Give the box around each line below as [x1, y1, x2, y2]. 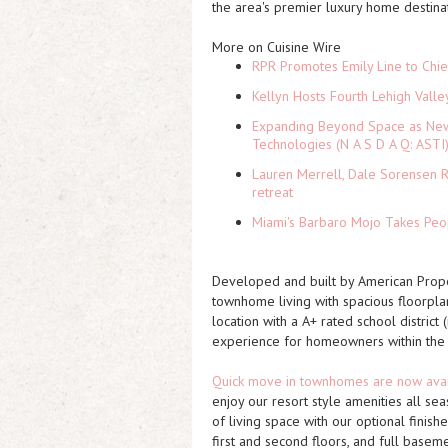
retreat [252, 183, 293, 201]
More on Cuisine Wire [212, 38, 341, 56]
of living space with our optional [212, 412, 409, 430]
